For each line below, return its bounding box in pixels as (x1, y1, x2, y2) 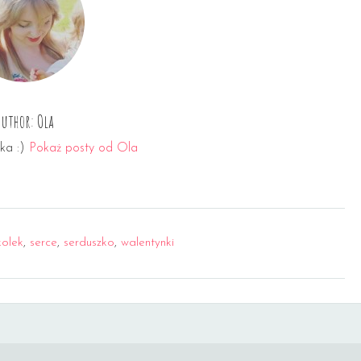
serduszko (64, 236, 114, 249)
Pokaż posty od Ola (29, 141, 139, 155)
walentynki (121, 236, 174, 249)
